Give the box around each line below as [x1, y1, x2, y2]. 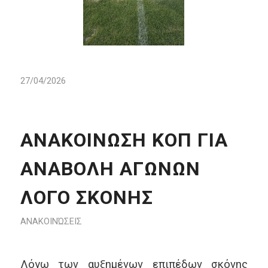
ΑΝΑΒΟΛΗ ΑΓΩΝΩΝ [20, 157, 200, 180]
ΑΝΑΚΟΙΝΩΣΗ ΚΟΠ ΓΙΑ [20, 128, 228, 151]
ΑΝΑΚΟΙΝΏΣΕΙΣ [20, 215, 82, 227]
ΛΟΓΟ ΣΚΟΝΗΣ [20, 185, 153, 209]
